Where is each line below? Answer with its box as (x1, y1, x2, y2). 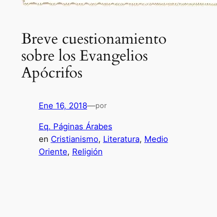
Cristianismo (50, 134, 98, 144)
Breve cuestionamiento (21, 28, 167, 49)
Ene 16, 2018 (38, 101, 87, 111)
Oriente (38, 147, 67, 157)
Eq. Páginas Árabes (38, 122, 112, 132)
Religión (72, 147, 103, 157)
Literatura (103, 134, 139, 144)
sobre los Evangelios (21, 45, 148, 66)
